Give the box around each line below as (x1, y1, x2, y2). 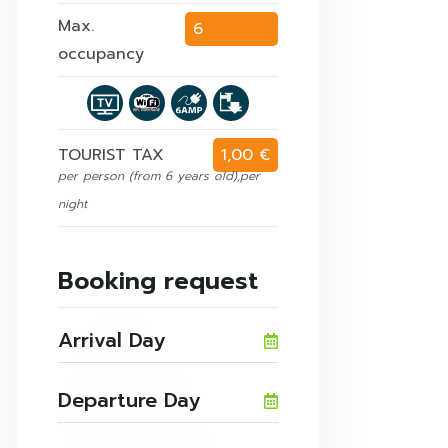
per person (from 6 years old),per (58, 167, 260, 186)
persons (192, 51, 255, 76)
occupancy (58, 42, 144, 67)
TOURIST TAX (58, 143, 164, 168)
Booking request (58, 263, 258, 300)
